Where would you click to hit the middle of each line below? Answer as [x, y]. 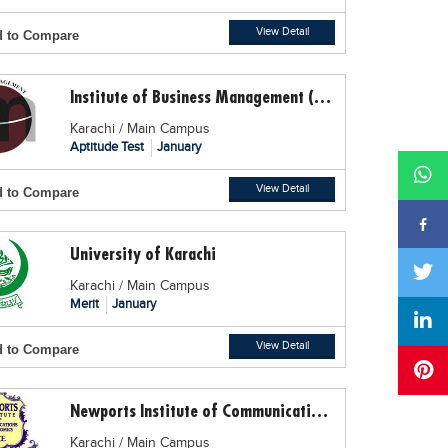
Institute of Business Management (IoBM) [323, 96]
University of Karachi [143, 253]
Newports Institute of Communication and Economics [320, 410]
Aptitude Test [109, 146]
